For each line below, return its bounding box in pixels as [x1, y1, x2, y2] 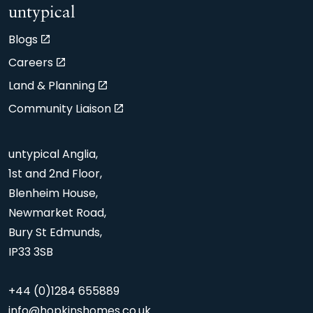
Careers [8, 54, 53, 73]
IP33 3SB [8, 244, 53, 263]
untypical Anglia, [8, 146, 98, 165]
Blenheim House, [8, 185, 98, 204]
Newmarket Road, [8, 205, 106, 224]
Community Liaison [8, 101, 111, 119]
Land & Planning [8, 78, 95, 96]
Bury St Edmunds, [8, 224, 102, 243]
